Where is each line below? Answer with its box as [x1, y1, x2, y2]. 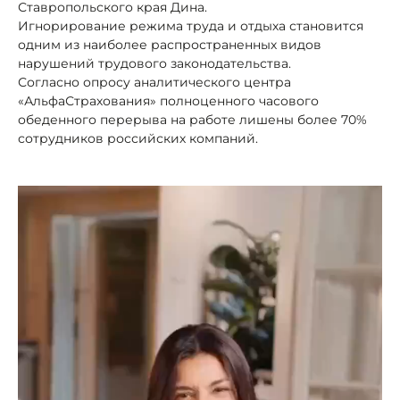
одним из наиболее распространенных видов [18, 36, 321, 53]
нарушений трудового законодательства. [18, 54, 291, 71]
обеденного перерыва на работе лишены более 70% [18, 111, 367, 128]
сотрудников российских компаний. [18, 129, 258, 146]
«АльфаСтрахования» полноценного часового [18, 92, 319, 109]
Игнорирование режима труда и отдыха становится [18, 17, 363, 34]
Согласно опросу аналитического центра [18, 73, 291, 90]
